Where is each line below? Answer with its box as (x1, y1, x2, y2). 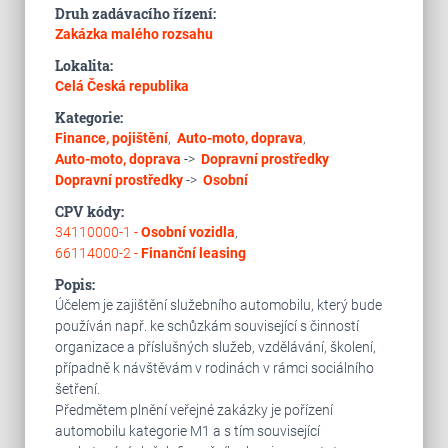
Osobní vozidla (140, 224, 235, 240)
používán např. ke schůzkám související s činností (54, 318, 359, 334)
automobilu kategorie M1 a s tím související (54, 423, 320, 439)
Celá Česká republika (54, 78, 189, 94)
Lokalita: (54, 56, 113, 75)
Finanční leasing (140, 245, 246, 261)
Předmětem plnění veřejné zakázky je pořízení (54, 402, 333, 418)
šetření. (54, 381, 100, 397)
